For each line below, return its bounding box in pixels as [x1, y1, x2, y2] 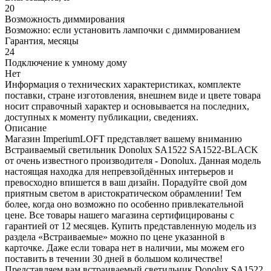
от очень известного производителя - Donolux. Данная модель [5, 155, 261, 166]
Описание [5, 123, 47, 134]
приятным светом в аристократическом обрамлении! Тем [5, 188, 241, 199]
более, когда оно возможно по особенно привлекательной [5, 199, 244, 210]
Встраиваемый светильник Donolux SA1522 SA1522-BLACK [5, 145, 258, 155]
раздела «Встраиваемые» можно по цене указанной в [5, 232, 225, 243]
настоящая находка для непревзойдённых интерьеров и [5, 166, 233, 177]
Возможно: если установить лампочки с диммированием [5, 25, 240, 36]
